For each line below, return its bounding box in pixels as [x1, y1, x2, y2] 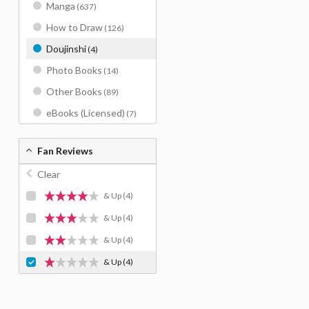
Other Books [46, 86, 102, 97]
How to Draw [46, 21, 103, 33]
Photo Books [46, 64, 102, 76]
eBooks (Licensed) [46, 107, 125, 119]
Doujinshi [46, 43, 86, 54]
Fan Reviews [37, 145, 93, 157]
